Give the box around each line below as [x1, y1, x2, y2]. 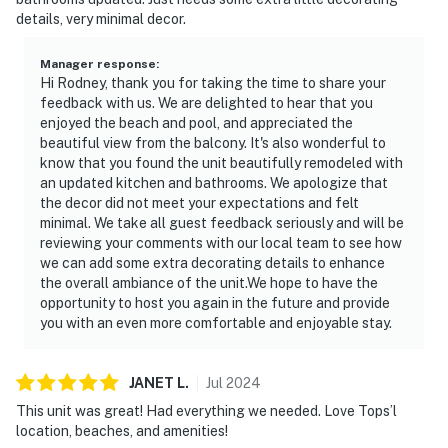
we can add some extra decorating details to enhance [40, 254, 385, 271]
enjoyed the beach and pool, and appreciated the [40, 114, 353, 131]
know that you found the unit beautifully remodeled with [40, 154, 403, 171]
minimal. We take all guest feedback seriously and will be [40, 214, 404, 231]
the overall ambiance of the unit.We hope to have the [40, 274, 378, 291]
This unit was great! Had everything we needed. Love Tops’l [16, 402, 397, 419]
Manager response [40, 56, 156, 71]
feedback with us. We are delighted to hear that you [40, 94, 373, 111]
